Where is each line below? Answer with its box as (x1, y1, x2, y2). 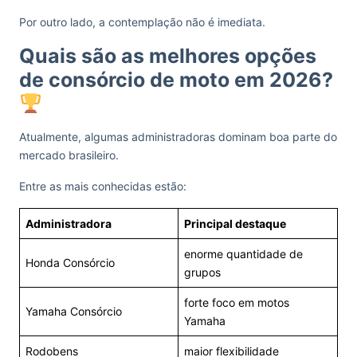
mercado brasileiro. (19, 148, 119, 162)
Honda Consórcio (25, 256, 115, 269)
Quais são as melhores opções (19, 44, 316, 68)
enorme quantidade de (184, 247, 303, 261)
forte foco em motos (184, 296, 289, 309)
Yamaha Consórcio (25, 304, 122, 318)
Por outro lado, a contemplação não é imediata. (19, 15, 265, 29)
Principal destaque (184, 217, 286, 230)
